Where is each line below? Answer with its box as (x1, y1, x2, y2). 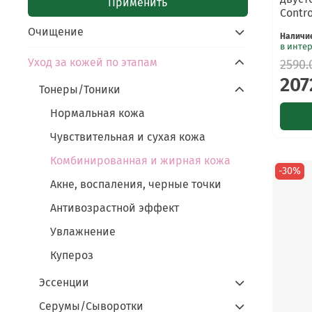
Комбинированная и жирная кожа (50, 153, 231, 167)
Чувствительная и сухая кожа (50, 130, 205, 143)
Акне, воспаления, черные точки (50, 177, 221, 191)
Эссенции (39, 275, 89, 289)
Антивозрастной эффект (50, 201, 179, 214)
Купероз (50, 248, 93, 262)
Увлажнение (50, 224, 116, 238)
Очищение (28, 24, 84, 38)
